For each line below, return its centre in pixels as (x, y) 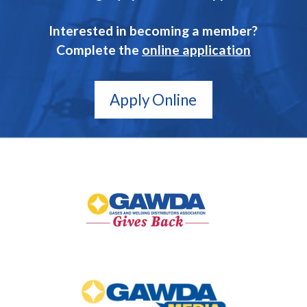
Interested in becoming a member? (153, 30)
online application (196, 49)
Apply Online (153, 100)
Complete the (99, 49)
